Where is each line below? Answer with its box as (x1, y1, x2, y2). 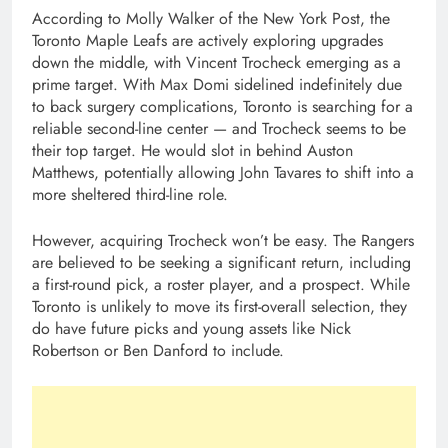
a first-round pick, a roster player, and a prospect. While (32, 273, 410, 297)
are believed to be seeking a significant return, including (32, 251, 411, 275)
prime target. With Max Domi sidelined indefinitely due (32, 73, 402, 97)
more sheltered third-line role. (32, 183, 228, 207)
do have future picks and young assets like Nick (32, 317, 351, 341)
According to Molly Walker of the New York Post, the (32, 7, 390, 31)
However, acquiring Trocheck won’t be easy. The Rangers (32, 229, 414, 253)
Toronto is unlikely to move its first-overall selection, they (32, 295, 407, 319)
